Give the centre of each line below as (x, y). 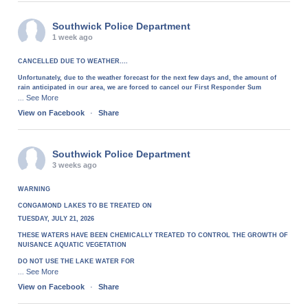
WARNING (34, 189)
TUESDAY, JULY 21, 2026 (56, 218)
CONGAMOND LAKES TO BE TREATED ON (85, 205)
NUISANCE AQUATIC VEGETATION (73, 244)
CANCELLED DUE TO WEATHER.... (73, 61)
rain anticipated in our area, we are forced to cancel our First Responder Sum (140, 87)
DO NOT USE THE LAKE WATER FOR (77, 261)
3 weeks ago (75, 165)
